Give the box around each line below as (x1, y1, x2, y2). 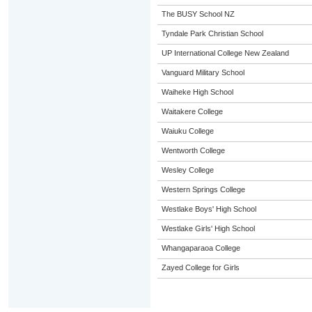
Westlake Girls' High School (161, 224, 255, 233)
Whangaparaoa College (161, 244, 240, 252)
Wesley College (161, 166, 214, 174)
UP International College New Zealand (161, 49, 289, 57)
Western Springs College (161, 185, 245, 194)
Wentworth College (161, 146, 225, 155)
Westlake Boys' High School (161, 205, 256, 213)
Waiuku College (161, 127, 214, 135)
